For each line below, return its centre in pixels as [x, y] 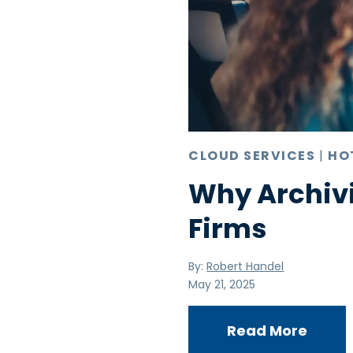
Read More [268, 330]
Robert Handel [245, 266]
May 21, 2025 [222, 284]
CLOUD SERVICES [252, 155]
